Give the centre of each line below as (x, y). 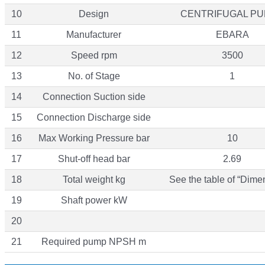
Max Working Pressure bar (94, 138)
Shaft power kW (94, 200)
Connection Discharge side (94, 117)
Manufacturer (94, 34)
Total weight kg (94, 179)
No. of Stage (94, 76)
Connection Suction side (94, 96)
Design (94, 14)
